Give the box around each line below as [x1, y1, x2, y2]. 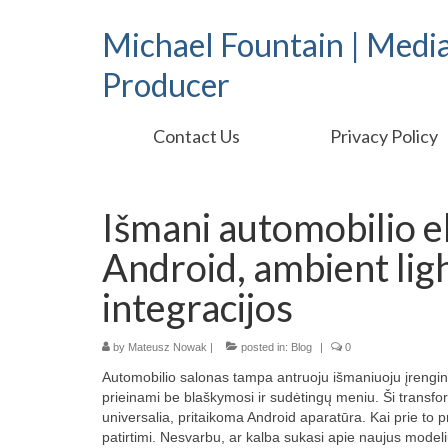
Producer [102, 65, 230, 104]
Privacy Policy [330, 125, 439, 147]
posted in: [238, 341, 291, 353]
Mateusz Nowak [128, 341, 207, 353]
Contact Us [152, 125, 240, 147]
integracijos [102, 284, 293, 330]
